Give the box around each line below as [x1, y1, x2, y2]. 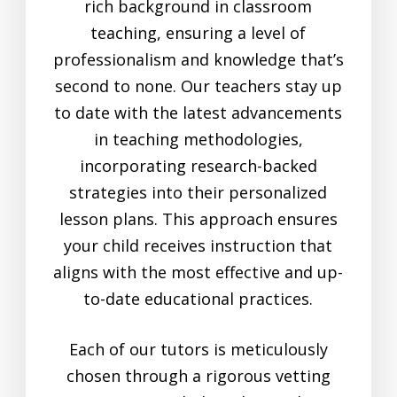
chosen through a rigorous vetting [66, 365, 331, 387]
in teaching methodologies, [93, 128, 303, 151]
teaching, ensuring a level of [90, 22, 307, 44]
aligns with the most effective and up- [53, 261, 344, 284]
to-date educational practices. [83, 288, 314, 310]
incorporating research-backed [79, 155, 317, 177]
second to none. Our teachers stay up [54, 75, 342, 97]
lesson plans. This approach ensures [58, 208, 338, 230]
